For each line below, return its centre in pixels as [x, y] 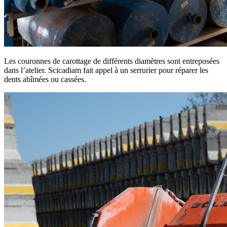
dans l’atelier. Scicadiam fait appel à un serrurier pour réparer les [106, 70]
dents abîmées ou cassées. [45, 79]
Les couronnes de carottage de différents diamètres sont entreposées [112, 61]
